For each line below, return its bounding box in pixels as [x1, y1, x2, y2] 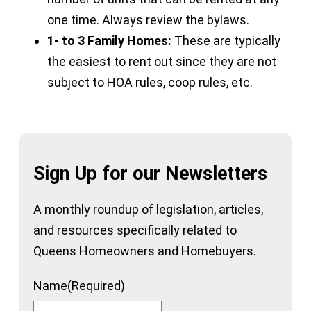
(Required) [67, 278, 125, 293]
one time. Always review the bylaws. [47, 12, 249, 28]
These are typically [171, 33, 280, 49]
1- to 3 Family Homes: [47, 33, 171, 49]
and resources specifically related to [33, 222, 237, 237]
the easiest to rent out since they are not [47, 54, 276, 69]
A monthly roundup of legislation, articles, [33, 201, 263, 217]
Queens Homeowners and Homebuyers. [33, 243, 256, 258]
